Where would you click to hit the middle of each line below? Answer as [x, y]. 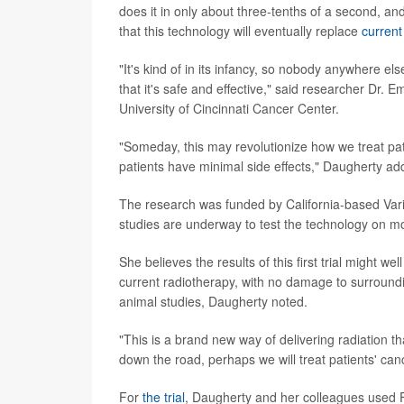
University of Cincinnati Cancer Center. [229, 109]
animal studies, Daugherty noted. [213, 302]
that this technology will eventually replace [240, 31]
